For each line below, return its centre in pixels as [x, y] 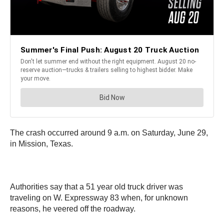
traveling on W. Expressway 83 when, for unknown [99, 198]
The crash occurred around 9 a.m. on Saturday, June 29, [109, 133]
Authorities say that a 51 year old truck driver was [96, 187]
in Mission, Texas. [41, 144]
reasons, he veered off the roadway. [73, 209]
